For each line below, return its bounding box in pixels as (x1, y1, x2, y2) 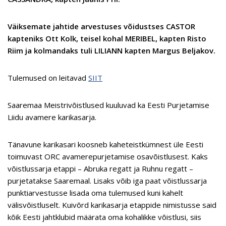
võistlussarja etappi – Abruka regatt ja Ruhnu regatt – (8, 163, 193, 174)
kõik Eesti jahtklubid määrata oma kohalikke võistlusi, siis (8, 212, 201, 222)
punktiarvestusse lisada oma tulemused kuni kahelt (8, 188, 183, 198)
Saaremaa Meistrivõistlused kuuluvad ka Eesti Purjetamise (8, 100, 209, 110)
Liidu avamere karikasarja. (8, 112, 96, 123)
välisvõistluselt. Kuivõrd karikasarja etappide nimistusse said (8, 200, 216, 210)
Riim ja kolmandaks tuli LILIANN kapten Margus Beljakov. (8, 45, 215, 56)
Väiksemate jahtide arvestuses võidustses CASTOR (8, 21, 195, 32)
